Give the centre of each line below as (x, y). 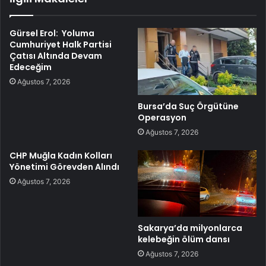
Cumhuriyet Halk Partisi (61, 44)
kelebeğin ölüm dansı (184, 240)
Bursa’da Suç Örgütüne (188, 106)
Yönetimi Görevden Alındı (64, 167)
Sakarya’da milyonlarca (190, 228)
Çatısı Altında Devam (56, 56)
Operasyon (162, 117)
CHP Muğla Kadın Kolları (61, 155)
